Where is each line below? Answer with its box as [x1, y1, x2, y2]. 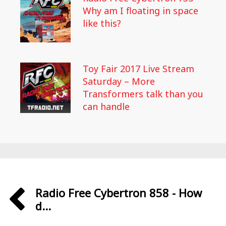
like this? [83, 17, 121, 29]
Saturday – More [83, 75, 155, 87]
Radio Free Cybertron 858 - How [35, 185, 202, 200]
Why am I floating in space [83, 5, 198, 17]
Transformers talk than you [83, 88, 203, 100]
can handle [83, 100, 130, 112]
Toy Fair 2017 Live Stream [83, 63, 194, 75]
